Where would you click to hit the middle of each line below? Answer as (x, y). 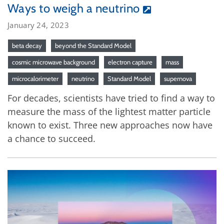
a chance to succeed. (51, 138)
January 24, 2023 (38, 25)
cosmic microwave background (53, 62)
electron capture (130, 62)
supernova (178, 78)
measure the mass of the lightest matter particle (109, 111)
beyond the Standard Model (93, 45)
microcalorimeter (35, 78)
